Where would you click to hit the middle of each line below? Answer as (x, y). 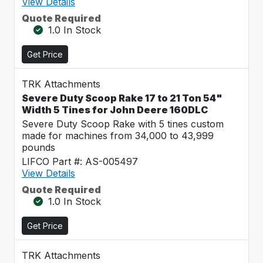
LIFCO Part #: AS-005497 (80, 161)
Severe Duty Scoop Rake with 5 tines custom (123, 124)
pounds (38, 147)
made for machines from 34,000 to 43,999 (118, 136)
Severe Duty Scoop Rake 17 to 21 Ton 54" (122, 98)
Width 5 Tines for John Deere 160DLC (115, 110)
